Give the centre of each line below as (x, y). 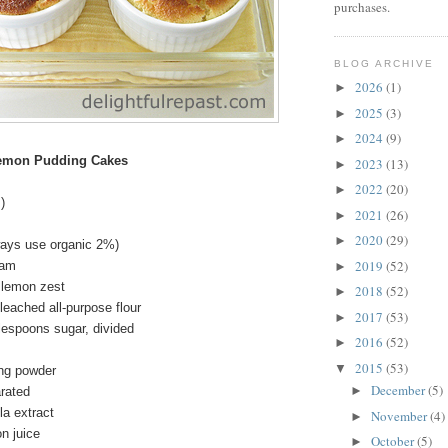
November (400, 415)
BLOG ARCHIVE (384, 63)
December (399, 390)
